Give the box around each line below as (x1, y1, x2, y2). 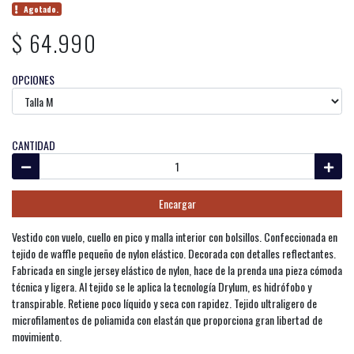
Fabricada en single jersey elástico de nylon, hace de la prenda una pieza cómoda (12, 261, 342, 278)
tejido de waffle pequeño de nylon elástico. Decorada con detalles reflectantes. (12, 244, 336, 262)
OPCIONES (12, 71, 55, 88)
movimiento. (12, 327, 62, 345)
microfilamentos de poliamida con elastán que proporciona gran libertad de (12, 311, 322, 328)
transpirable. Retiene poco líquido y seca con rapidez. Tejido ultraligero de (12, 294, 317, 311)
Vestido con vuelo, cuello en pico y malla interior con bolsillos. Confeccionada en (12, 228, 337, 245)
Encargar (158, 195, 196, 213)
